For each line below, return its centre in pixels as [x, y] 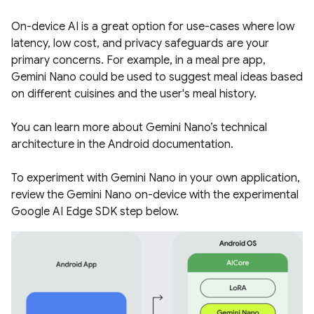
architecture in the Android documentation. [122, 145]
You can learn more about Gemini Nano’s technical [139, 128]
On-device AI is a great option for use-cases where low [153, 27]
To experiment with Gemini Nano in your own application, [156, 178]
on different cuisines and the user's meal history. [134, 94]
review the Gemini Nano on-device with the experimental [155, 195]
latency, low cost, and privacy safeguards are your [140, 44]
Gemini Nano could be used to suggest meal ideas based [157, 77]
